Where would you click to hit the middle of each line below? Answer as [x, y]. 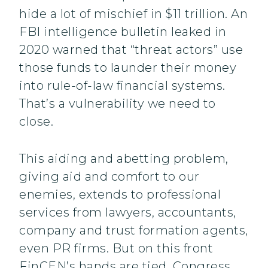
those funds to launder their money [128, 68]
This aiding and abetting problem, [124, 159]
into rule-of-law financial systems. [122, 86]
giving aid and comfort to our [109, 177]
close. [36, 122]
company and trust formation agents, [134, 231]
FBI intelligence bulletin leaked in [123, 32]
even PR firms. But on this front [116, 249]
